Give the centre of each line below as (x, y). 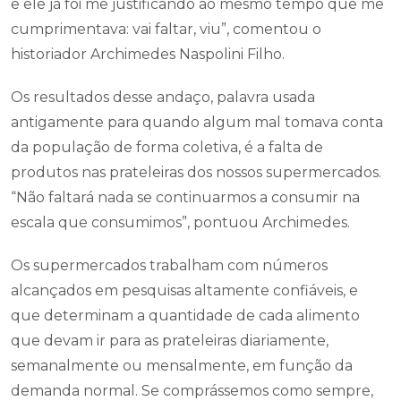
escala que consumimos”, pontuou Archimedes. (180, 223)
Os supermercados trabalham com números (169, 266)
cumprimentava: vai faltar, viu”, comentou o (166, 30)
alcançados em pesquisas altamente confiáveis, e (184, 291)
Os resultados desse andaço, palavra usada (163, 98)
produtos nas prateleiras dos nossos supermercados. (196, 173)
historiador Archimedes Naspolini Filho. (148, 55)
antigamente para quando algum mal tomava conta (197, 123)
